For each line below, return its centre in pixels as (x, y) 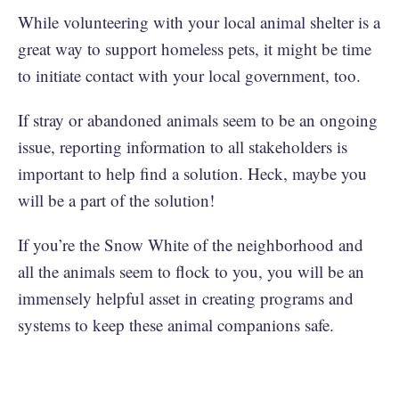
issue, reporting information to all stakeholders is (183, 146)
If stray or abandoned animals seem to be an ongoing (198, 119)
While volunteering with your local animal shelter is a (199, 21)
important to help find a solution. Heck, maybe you (192, 173)
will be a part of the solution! (119, 199)
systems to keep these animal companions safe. (179, 324)
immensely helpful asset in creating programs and (186, 297)
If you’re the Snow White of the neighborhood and (191, 244)
